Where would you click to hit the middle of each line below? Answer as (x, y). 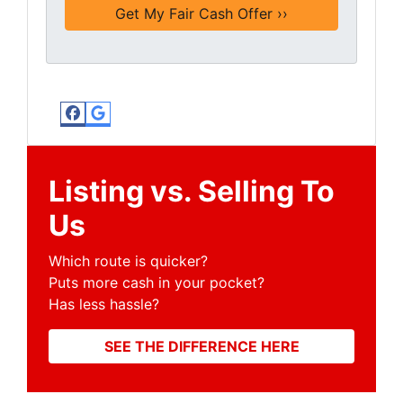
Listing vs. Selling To (192, 192)
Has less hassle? (104, 304)
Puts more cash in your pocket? (157, 283)
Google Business (196, 131)
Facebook (130, 131)
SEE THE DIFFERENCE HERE (201, 347)
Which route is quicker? (128, 261)
